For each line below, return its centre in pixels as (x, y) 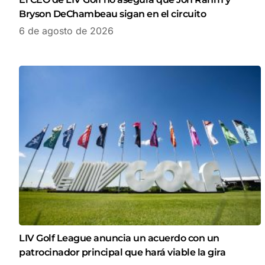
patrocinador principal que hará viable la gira (122, 253)
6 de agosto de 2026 (66, 31)
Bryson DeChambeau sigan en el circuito (112, 14)
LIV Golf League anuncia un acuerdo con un (119, 238)
